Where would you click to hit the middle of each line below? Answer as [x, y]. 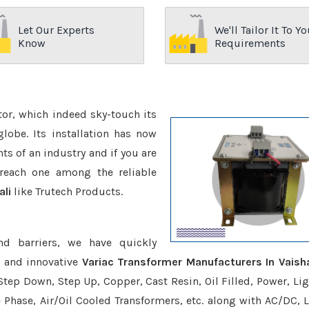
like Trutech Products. [67, 191]
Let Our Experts [56, 30]
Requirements [250, 43]
